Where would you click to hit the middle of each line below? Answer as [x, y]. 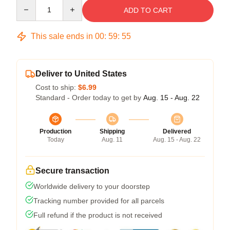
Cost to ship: [57, 87]
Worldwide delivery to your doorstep [92, 186]
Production [55, 131]
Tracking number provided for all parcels [99, 200]
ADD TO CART [148, 10]
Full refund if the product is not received [98, 215]
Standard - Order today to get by [89, 97]
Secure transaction [72, 170]
